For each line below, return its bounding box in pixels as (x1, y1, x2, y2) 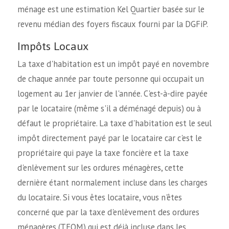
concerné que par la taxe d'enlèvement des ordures (17, 206, 199, 218)
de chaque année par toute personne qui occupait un (17, 73, 204, 84)
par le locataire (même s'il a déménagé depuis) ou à (17, 102, 201, 114)
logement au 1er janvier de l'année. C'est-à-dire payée (17, 87, 208, 99)
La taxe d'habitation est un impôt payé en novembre (17, 58, 209, 70)
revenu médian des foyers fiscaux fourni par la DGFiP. (17, 18, 208, 30)
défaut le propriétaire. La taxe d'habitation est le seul (17, 117, 212, 129)
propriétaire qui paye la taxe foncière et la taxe (17, 147, 189, 158)
